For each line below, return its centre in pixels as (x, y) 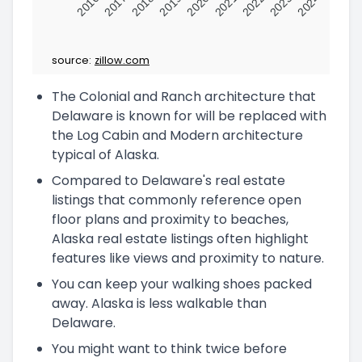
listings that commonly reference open (177, 200)
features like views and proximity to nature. (188, 258)
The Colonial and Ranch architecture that (184, 96)
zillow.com (122, 60)
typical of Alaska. (105, 154)
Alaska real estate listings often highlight (180, 238)
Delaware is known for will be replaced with (189, 116)
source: (72, 60)
